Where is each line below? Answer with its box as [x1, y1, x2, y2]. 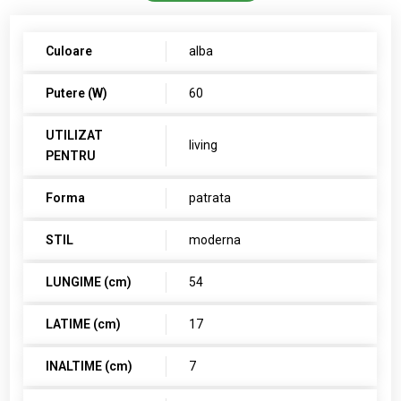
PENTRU [46, 149, 97, 164]
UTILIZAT [46, 128, 104, 143]
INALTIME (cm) [46, 359, 133, 374]
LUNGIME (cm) [46, 275, 132, 290]
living [189, 138, 218, 153]
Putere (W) [46, 86, 108, 101]
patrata [189, 191, 232, 206]
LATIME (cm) [46, 317, 122, 332]
